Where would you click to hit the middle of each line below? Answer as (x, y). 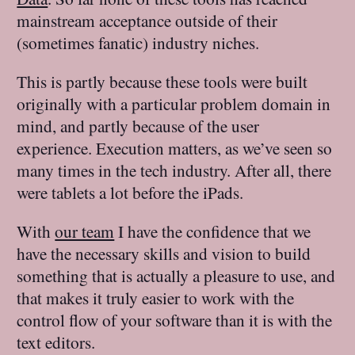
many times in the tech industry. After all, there (174, 170)
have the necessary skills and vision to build (164, 254)
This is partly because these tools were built (162, 81)
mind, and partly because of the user (138, 125)
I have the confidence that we (213, 231)
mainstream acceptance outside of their (147, 20)
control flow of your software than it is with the (175, 320)
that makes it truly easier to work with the (156, 298)
